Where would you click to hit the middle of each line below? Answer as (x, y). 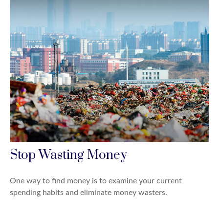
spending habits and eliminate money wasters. (88, 192)
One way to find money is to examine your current (96, 181)
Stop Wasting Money (68, 155)
